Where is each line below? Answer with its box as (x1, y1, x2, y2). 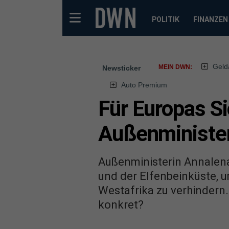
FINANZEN (193, 15, 228, 24)
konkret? (98, 198, 144, 211)
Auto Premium (121, 81, 167, 89)
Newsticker (102, 64, 141, 72)
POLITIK (151, 15, 179, 24)
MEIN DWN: (158, 63, 192, 71)
